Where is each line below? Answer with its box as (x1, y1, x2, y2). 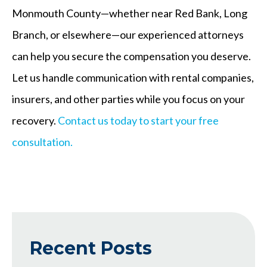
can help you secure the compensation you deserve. (12, 49, 251, 63)
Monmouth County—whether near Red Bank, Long (12, 6, 247, 20)
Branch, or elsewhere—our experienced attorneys (12, 27, 244, 41)
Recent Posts (30, 237, 152, 259)
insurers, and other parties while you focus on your (12, 92, 245, 105)
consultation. (12, 135, 73, 148)
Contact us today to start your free (56, 113, 219, 127)
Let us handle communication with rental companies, (12, 70, 254, 84)
